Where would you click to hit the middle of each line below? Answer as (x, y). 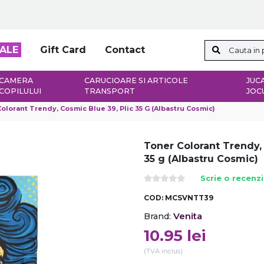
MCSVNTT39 (189, 198)
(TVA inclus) (163, 251)
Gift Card (63, 50)
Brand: (157, 216)
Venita (188, 216)
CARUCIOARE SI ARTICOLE (136, 81)
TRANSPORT (109, 91)
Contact (125, 50)
